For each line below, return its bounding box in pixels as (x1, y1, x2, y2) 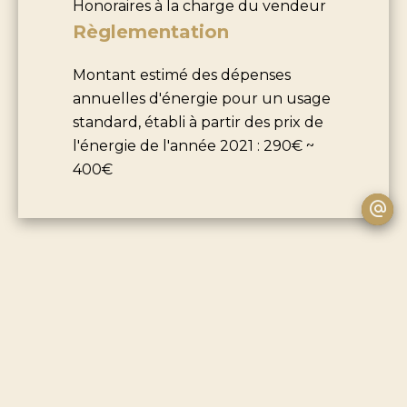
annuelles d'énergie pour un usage (73, 89, 331, 107)
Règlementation (73, 20, 229, 43)
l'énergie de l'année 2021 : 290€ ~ (73, 136, 314, 154)
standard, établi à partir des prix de (73, 113, 323, 131)
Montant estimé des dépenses (73, 65, 291, 84)
